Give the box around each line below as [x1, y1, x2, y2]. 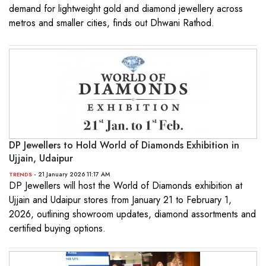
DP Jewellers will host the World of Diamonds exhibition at [9, 179, 242, 192]
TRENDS [9, 170, 32, 178]
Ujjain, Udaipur [9, 151, 73, 165]
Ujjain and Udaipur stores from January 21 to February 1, [9, 193, 232, 207]
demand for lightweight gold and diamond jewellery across [9, 2, 243, 15]
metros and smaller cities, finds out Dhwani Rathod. [9, 16, 214, 30]
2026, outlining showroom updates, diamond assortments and [9, 207, 256, 221]
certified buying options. [9, 221, 106, 235]
